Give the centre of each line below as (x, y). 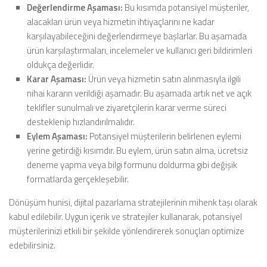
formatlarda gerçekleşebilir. (78, 179)
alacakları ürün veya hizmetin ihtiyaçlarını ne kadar (121, 21)
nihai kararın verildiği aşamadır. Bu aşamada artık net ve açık (139, 93)
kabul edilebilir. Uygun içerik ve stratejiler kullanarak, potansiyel (125, 216)
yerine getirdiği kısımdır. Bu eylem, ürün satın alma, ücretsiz (137, 150)
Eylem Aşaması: (57, 136)
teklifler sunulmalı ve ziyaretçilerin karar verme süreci (127, 107)
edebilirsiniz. (32, 245)
